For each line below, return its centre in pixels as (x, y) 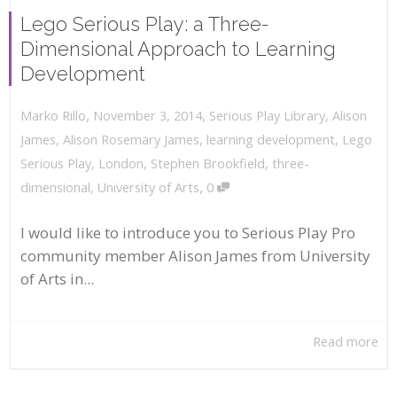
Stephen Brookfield (208, 164)
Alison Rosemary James (131, 140)
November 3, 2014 (148, 115)
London (121, 164)
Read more (346, 342)
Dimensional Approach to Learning (178, 48)
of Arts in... (57, 278)
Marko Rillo (53, 116)
